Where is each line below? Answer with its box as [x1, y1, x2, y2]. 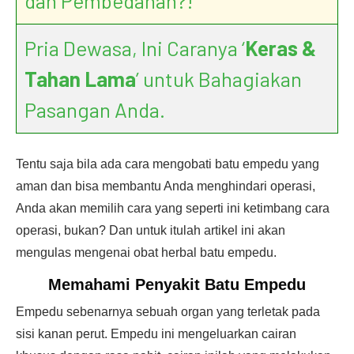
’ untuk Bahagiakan [136, 66, 302, 91]
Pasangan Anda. [24, 97, 165, 122]
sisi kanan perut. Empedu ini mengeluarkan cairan [16, 327, 296, 341]
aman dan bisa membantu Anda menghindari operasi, [16, 179, 315, 193]
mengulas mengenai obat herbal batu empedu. [16, 246, 277, 259]
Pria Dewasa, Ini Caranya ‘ [24, 36, 245, 60]
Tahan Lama [24, 66, 136, 91]
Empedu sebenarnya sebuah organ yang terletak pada [16, 305, 320, 318]
